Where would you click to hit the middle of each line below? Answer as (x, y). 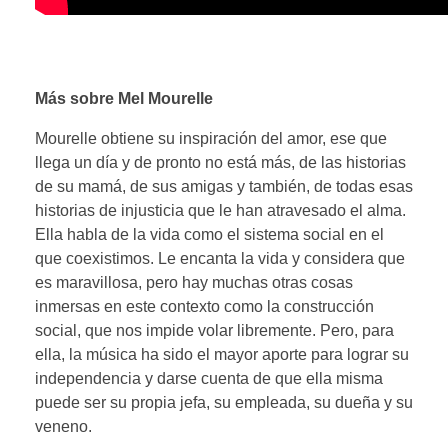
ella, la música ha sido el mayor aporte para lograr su (222, 354)
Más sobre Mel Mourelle (124, 98)
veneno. (63, 426)
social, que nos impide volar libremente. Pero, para (214, 330)
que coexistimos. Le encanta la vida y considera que (220, 258)
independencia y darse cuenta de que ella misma (209, 378)
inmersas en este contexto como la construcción (204, 306)
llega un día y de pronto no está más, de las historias (220, 162)
